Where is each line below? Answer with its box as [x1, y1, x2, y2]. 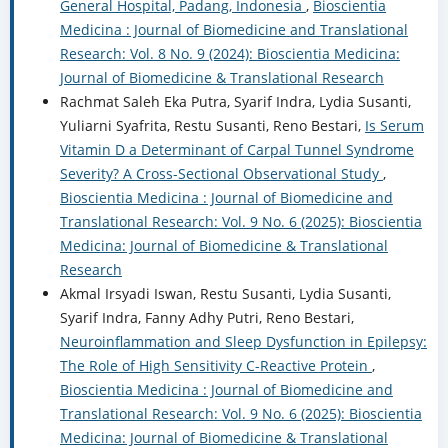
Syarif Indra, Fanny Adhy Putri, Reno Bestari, [59, 308, 354, 328]
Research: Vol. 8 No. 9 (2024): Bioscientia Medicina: [59, 44, 400, 64]
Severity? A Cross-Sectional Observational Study [59, 164, 383, 184]
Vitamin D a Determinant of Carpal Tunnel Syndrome [59, 140, 414, 160]
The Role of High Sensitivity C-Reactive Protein [59, 356, 372, 376]
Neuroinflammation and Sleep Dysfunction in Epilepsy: [59, 332, 427, 352]
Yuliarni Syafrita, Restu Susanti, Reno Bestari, [59, 116, 365, 136]
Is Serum [364, 116, 424, 136]
